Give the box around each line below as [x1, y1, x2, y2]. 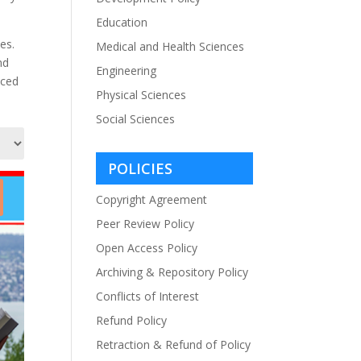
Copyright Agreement [96, 192, 208, 207]
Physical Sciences [96, 87, 187, 102]
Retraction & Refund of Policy [96, 337, 251, 352]
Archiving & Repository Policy [96, 264, 249, 280]
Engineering [96, 63, 157, 78]
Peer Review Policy [96, 216, 195, 231]
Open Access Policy [96, 240, 198, 255]
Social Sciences [96, 111, 176, 127]
